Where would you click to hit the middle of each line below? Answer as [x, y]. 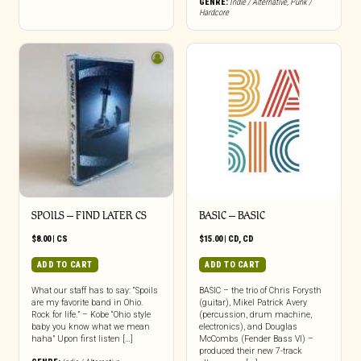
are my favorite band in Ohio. [87, 302]
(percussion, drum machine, [255, 314]
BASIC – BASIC [232, 215]
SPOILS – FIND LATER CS [89, 215]
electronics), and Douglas [248, 326]
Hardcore [214, 12]
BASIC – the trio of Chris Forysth [260, 290]
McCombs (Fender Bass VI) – [256, 338]
